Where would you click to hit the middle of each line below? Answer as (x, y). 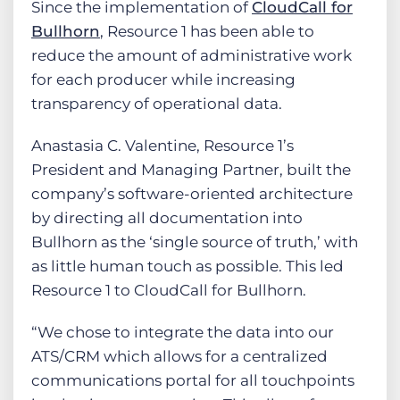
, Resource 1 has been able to (207, 32)
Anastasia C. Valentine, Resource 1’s (162, 146)
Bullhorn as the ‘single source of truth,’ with (195, 242)
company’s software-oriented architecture (192, 194)
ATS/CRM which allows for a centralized (179, 357)
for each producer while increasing (163, 80)
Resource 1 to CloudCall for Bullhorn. (169, 291)
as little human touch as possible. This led (187, 267)
